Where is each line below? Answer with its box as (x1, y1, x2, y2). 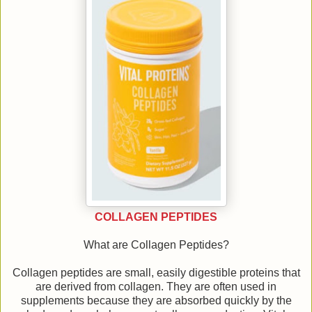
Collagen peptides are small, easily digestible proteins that (12, 267, 300, 279)
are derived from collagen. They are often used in (36, 281, 276, 293)
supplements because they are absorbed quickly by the (20, 295, 292, 307)
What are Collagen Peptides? (83, 239, 229, 251)
